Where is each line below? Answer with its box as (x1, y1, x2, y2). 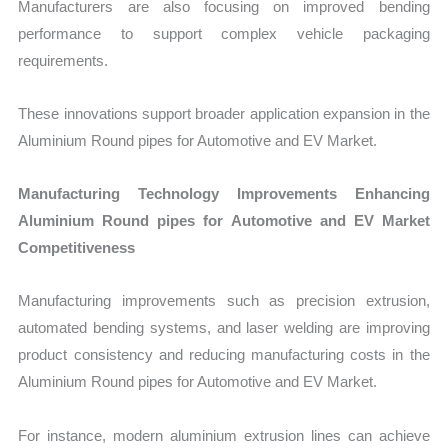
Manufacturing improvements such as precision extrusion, (18, 292, 430, 310)
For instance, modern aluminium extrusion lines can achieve (18, 426, 430, 444)
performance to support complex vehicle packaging (18, 24, 430, 42)
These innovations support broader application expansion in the (18, 104, 430, 122)
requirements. (18, 51, 109, 69)
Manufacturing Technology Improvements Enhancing (18, 185, 430, 203)
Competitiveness (18, 239, 136, 257)
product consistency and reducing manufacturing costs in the (18, 346, 430, 364)
